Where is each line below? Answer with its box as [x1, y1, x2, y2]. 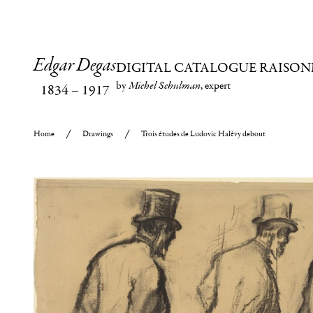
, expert [201, 78, 231, 92]
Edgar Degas [34, 53, 116, 78]
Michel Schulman [129, 78, 201, 94]
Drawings [82, 129, 113, 139]
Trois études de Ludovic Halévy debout [141, 129, 265, 139]
